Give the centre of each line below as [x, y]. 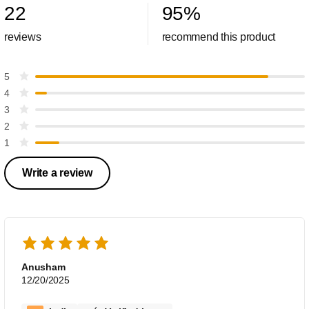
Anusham [43, 267]
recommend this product [218, 37]
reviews [23, 37]
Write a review [57, 173]
